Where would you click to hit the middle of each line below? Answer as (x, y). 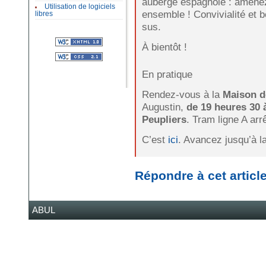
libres (44, 14)
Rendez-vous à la (182, 94)
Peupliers (164, 119)
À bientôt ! (164, 47)
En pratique (167, 75)
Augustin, (164, 107)
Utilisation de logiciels (80, 7)
